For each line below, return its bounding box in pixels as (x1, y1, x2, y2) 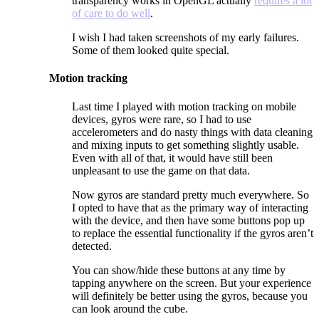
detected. (72, 239, 113, 252)
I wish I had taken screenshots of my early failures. (72, 31, 300, 43)
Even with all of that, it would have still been (72, 151, 273, 164)
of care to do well (72, 7, 151, 19)
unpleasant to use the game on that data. (72, 164, 251, 177)
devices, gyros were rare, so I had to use (72, 113, 252, 125)
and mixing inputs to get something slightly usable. (72, 138, 300, 151)
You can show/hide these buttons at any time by (72, 263, 286, 276)
